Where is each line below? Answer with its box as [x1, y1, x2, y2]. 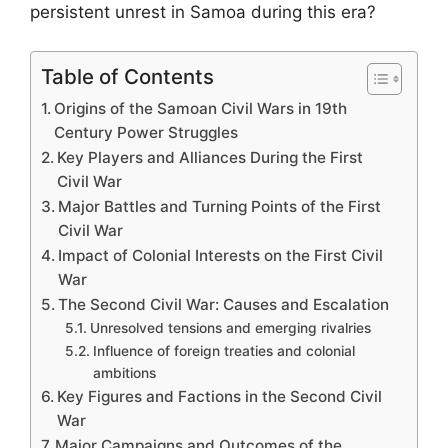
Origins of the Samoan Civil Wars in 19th [54, 98, 348, 118]
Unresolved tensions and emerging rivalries [89, 319, 371, 336]
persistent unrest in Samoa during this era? [30, 2, 376, 22]
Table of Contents [41, 63, 214, 89]
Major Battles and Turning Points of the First [58, 196, 382, 216]
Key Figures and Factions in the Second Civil [57, 386, 383, 406]
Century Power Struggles [54, 122, 239, 142]
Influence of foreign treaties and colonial [92, 342, 355, 359]
